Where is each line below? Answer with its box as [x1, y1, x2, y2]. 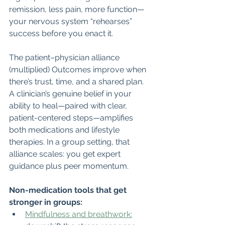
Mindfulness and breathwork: [25, 209, 132, 219]
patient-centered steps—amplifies [9, 113, 135, 123]
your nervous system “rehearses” [9, 16, 134, 26]
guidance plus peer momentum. [9, 161, 129, 171]
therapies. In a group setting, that [9, 137, 132, 147]
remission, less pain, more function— [9, 4, 144, 14]
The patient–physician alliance [9, 52, 122, 62]
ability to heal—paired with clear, [9, 100, 129, 110]
